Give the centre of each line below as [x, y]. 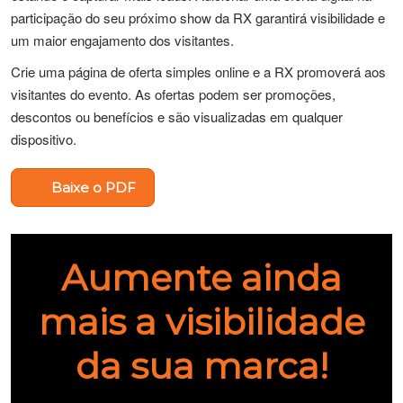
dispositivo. [44, 139]
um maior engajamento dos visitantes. [122, 40]
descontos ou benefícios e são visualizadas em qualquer [177, 116]
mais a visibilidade [201, 322]
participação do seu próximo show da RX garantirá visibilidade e [198, 18]
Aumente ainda [201, 278]
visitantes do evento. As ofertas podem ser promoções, [173, 94]
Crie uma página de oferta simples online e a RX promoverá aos [198, 72]
